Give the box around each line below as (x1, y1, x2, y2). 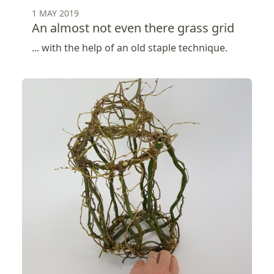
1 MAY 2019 (32, 7, 79, 20)
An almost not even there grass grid (32, 20, 234, 37)
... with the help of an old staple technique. (32, 41, 228, 55)
